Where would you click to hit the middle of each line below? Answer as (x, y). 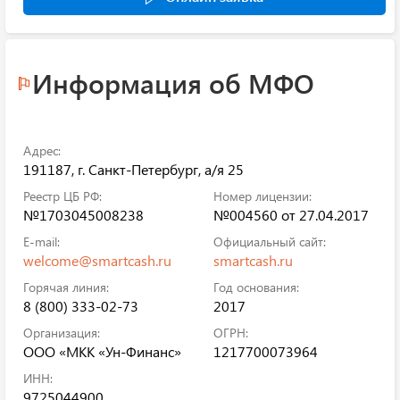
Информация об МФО (173, 83)
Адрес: (42, 150)
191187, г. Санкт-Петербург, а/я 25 (133, 169)
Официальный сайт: (270, 241)
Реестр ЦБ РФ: (62, 196)
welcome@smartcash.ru (97, 260)
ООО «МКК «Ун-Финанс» (102, 351)
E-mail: (42, 241)
